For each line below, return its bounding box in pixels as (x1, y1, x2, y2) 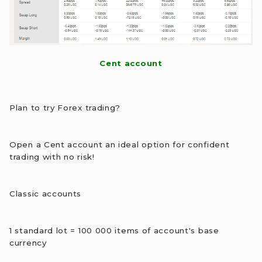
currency (9, 237, 47, 247)
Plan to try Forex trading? (9, 102, 121, 112)
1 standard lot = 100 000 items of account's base (9, 225, 219, 235)
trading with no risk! (9, 151, 95, 161)
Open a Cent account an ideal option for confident (9, 139, 230, 149)
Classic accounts (9, 188, 82, 198)
